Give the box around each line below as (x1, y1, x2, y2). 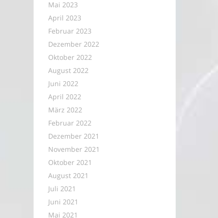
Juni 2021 (48, 197, 78, 206)
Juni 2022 (48, 79, 78, 88)
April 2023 (48, 13, 81, 22)
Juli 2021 (48, 184, 76, 193)
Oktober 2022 (48, 53, 92, 62)
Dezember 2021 (48, 131, 99, 141)
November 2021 (48, 145, 100, 154)
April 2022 (48, 92, 81, 101)
